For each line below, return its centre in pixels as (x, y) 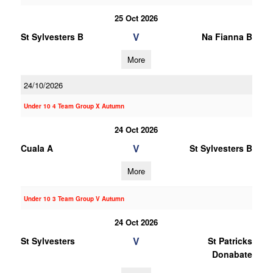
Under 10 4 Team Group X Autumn (74, 106)
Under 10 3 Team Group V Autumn (74, 199)
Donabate (232, 254)
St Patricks (230, 241)
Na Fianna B (227, 37)
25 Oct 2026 (136, 18)
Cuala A (37, 148)
